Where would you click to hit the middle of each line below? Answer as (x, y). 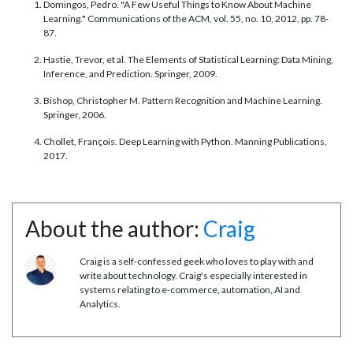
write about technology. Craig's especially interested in (193, 276)
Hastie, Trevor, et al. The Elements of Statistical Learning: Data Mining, (188, 60)
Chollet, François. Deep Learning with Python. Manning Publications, (185, 142)
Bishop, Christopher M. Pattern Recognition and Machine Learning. (183, 101)
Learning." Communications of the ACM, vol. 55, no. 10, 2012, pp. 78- (186, 19)
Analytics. (100, 304)
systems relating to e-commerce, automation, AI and (190, 290)
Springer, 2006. (75, 115)
